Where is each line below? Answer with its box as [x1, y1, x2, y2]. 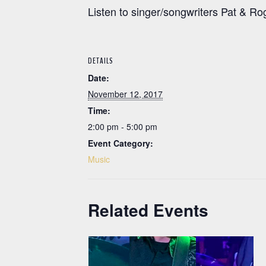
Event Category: [88, 137, 153, 149]
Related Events [88, 197, 208, 222]
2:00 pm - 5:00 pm [88, 120, 157, 132]
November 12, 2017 [88, 87, 163, 100]
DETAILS [88, 55, 113, 66]
